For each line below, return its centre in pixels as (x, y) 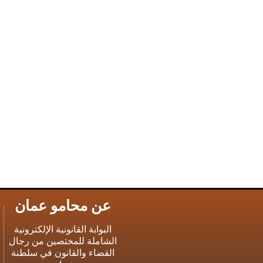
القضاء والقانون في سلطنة (63, 252)
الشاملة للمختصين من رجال (63, 241)
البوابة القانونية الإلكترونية (63, 229)
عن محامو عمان (63, 205)
